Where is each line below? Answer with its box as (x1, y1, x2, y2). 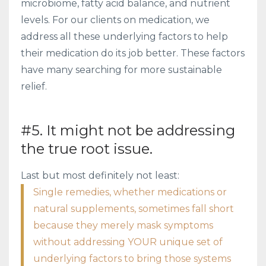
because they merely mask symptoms (33, 219, 213, 231)
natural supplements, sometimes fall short (33, 202, 234, 214)
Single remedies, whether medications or (33, 186, 227, 198)
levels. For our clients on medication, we (21, 14, 210, 26)
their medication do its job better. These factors (21, 47, 245, 59)
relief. (21, 80, 47, 92)
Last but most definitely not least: (21, 169, 179, 181)
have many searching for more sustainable (21, 64, 222, 75)
